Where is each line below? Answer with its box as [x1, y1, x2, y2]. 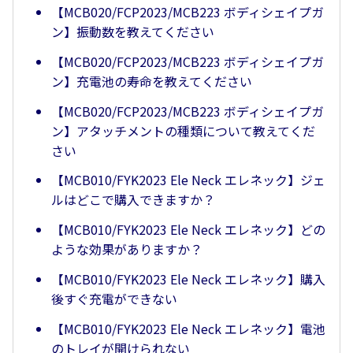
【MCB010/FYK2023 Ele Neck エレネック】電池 [51, 318, 325, 338]
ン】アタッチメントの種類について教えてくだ [51, 121, 315, 140]
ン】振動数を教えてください [51, 22, 214, 42]
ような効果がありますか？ [51, 240, 203, 259]
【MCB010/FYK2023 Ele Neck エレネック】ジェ [51, 170, 325, 190]
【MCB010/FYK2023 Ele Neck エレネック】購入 [51, 269, 325, 288]
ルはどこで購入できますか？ [51, 190, 215, 210]
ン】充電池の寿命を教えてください [51, 71, 252, 91]
